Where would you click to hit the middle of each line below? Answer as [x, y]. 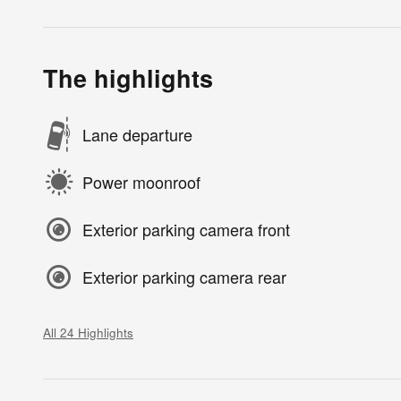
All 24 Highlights [88, 332]
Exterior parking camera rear [184, 277]
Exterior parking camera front [186, 230]
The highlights [128, 77]
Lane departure [137, 135]
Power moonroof [141, 182]
